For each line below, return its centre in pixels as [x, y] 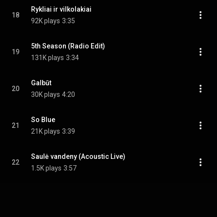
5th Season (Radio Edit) [68, 46]
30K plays [46, 94]
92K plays [46, 21]
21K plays [46, 131]
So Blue [43, 120]
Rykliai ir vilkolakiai [61, 9]
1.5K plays [46, 168]
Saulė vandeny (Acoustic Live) [78, 156]
